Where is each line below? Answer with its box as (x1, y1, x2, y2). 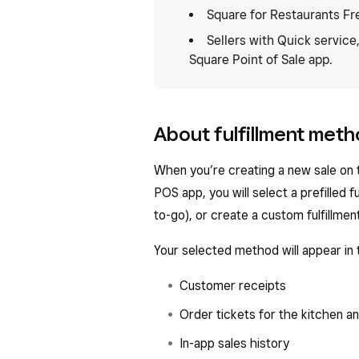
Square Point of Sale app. (189, 52, 333, 67)
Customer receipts (179, 278, 286, 293)
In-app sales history (179, 336, 289, 351)
